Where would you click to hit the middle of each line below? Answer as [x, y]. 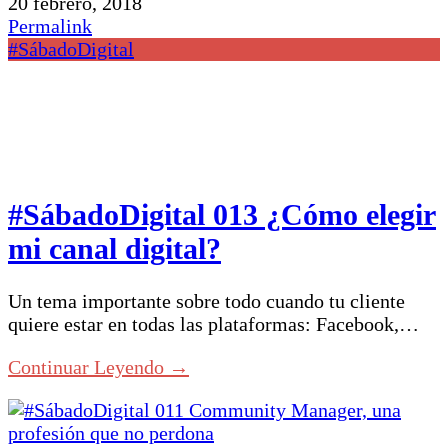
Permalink [50, 25]
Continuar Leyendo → [98, 367]
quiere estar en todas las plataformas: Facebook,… [213, 324]
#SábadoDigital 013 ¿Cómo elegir [222, 214]
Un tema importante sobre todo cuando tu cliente [206, 301]
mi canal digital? [114, 248]
